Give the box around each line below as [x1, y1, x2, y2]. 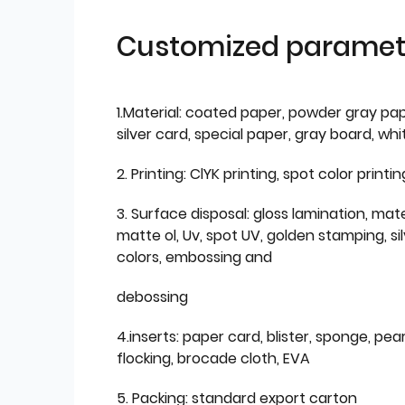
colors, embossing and [117, 247, 273, 268]
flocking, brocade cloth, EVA [117, 348, 311, 370]
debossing [117, 287, 189, 308]
